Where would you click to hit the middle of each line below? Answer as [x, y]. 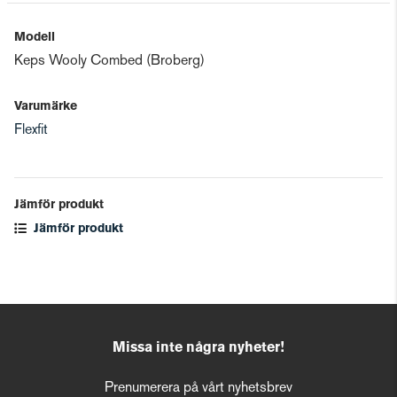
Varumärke [46, 107]
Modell [35, 38]
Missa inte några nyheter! [198, 348]
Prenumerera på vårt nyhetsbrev [198, 389]
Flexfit [31, 131]
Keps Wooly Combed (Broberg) [109, 62]
